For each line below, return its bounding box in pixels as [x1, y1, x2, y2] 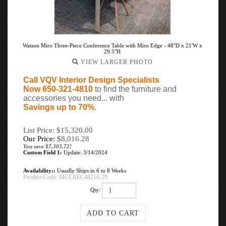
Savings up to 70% [23, 103, 94, 111]
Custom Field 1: [23, 149, 62, 155]
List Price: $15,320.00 [23, 126, 93, 134]
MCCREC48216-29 [59, 174, 107, 181]
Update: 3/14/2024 [62, 149, 107, 155]
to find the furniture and [93, 85, 177, 93]
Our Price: [23, 135, 55, 143]
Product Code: [23, 174, 58, 181]
